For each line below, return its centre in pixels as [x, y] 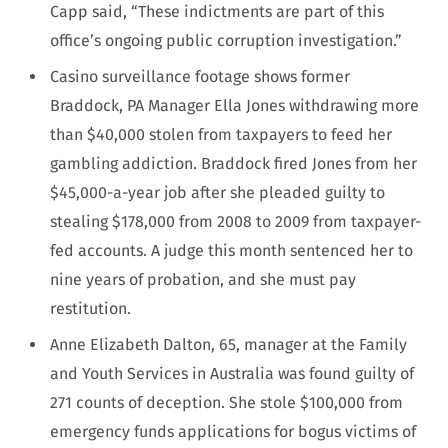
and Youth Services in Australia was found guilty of [232, 373]
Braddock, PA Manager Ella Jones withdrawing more [234, 105]
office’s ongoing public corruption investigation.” [226, 40]
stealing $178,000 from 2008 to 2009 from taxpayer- [235, 221]
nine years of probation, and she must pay [203, 279]
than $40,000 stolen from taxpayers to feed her [221, 134]
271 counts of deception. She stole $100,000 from [226, 402]
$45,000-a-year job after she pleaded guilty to [217, 192]
